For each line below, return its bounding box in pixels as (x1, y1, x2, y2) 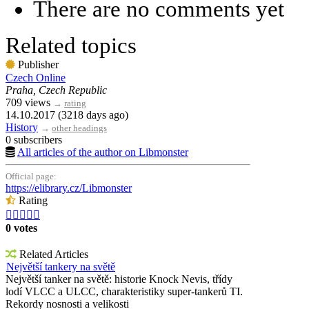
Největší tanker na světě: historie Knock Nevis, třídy (6, 273, 232, 286)
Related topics (6, 33, 137, 59)
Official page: (6, 171, 57, 182)
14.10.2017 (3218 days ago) (6, 109, 128, 121)
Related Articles (17, 248, 88, 261)
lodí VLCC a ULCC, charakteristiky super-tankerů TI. (6, 286, 243, 298)
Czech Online (6, 72, 66, 84)
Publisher (15, 59, 59, 71)
